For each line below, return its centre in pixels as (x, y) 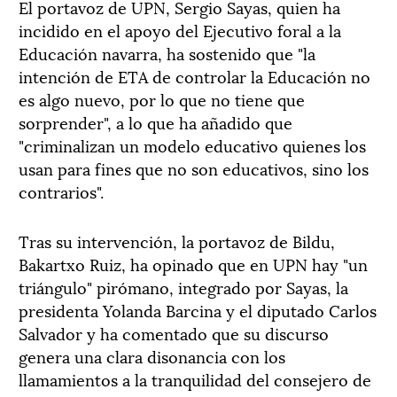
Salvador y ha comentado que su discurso (174, 333)
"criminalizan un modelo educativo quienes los (192, 145)
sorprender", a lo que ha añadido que (156, 122)
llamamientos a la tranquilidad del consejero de (195, 379)
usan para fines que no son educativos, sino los (194, 168)
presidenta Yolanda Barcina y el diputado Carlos (198, 310)
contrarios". (61, 191)
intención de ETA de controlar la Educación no (195, 76)
